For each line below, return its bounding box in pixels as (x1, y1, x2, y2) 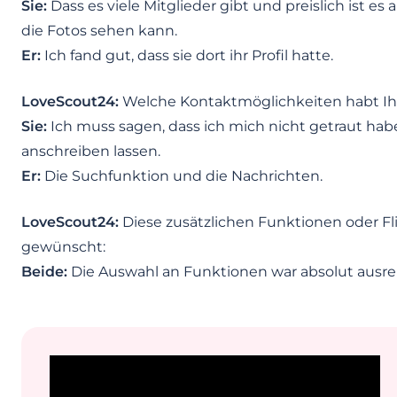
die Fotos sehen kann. (21, 22, 177, 40)
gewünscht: (21, 238, 105, 256)
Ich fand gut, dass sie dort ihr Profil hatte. (41, 47, 333, 65)
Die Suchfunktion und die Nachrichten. (41, 167, 323, 185)
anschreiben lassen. (21, 143, 160, 160)
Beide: (21, 263, 67, 281)
